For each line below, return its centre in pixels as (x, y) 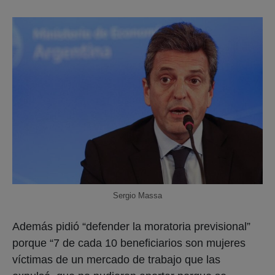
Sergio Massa (137, 195)
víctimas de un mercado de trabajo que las (116, 259)
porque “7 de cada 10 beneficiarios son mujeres (129, 243)
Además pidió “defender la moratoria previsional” (131, 226)
